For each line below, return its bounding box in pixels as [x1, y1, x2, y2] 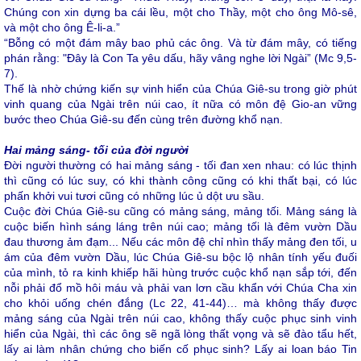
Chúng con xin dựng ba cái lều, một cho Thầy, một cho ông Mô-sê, [4, 6, 357, 19]
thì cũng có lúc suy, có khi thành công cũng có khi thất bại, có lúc [4, 174, 357, 187]
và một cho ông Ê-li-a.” [4, 21, 120, 34]
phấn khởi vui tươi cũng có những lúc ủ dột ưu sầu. [4, 189, 264, 202]
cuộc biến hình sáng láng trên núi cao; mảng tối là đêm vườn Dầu [4, 220, 357, 233]
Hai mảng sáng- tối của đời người [4, 143, 189, 156]
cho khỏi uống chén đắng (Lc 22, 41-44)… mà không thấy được [4, 297, 357, 309]
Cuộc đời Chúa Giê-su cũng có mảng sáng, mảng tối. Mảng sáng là [4, 205, 357, 218]
